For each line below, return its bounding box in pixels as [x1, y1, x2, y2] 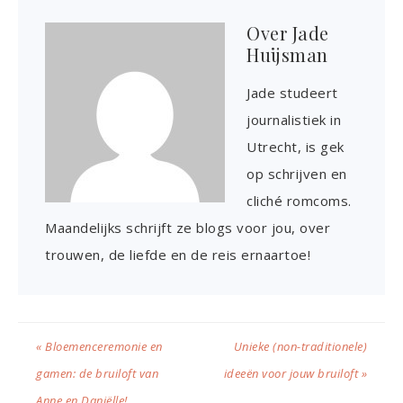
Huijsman [246, 42, 328, 67]
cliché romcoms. [246, 192, 352, 210]
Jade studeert [246, 84, 338, 103]
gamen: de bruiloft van [36, 365, 158, 382]
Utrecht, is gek [246, 138, 345, 157]
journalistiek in [246, 111, 341, 130]
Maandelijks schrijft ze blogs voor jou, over [45, 219, 330, 237]
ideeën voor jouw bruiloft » [223, 365, 367, 382]
